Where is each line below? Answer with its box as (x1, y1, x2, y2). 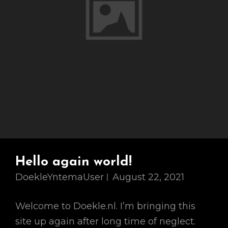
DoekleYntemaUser (15, 172, 104, 183)
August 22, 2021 (112, 172, 184, 183)
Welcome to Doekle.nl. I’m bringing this (15, 201, 195, 212)
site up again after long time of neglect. (15, 216, 195, 227)
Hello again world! (15, 155, 132, 169)
